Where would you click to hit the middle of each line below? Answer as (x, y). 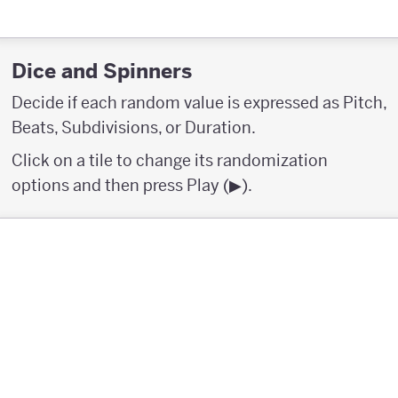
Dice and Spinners (102, 70)
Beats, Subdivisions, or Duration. (134, 127)
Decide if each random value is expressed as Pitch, (199, 102)
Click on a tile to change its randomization (170, 160)
